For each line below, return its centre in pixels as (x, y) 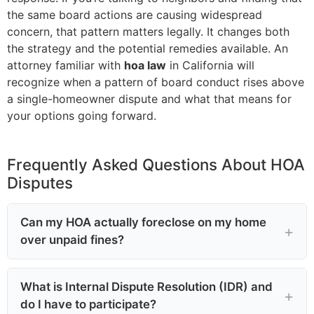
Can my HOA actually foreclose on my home (143, 222)
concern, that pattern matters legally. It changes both (148, 31)
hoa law (145, 65)
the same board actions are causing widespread (135, 14)
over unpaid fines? (72, 239)
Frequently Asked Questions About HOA (156, 164)
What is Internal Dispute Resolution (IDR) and (146, 286)
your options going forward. (82, 115)
